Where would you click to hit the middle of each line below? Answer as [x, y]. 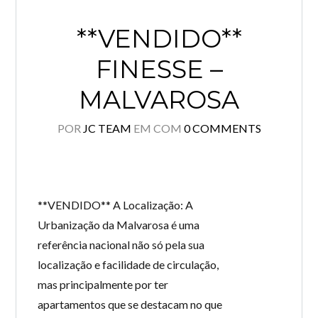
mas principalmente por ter [103, 284]
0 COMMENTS [222, 128]
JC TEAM [107, 128]
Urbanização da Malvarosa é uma [119, 225]
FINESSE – [159, 69]
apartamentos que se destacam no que [130, 304]
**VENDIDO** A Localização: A [116, 205]
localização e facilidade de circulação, [128, 264]
